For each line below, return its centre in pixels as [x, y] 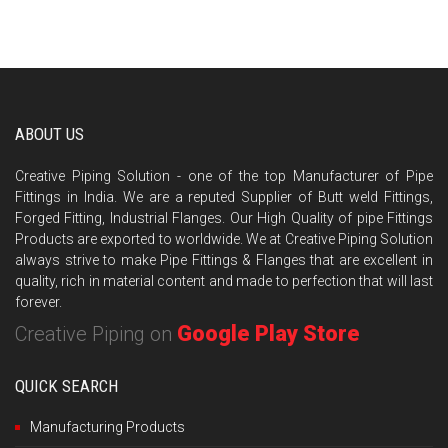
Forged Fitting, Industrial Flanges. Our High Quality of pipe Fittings [224, 217]
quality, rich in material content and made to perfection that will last [224, 280]
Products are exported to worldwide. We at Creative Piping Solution [224, 238]
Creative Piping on [96, 333]
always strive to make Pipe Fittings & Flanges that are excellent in [224, 259]
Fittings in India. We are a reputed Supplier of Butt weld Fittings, [224, 196]
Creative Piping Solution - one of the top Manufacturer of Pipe [224, 175]
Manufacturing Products [107, 426]
